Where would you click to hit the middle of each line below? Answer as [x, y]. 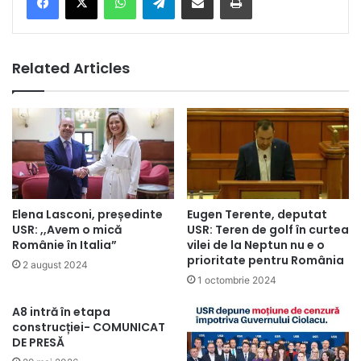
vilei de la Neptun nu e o [256, 245]
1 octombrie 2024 [237, 280]
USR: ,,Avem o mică [67, 230]
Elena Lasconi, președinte [87, 215]
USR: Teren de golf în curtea [268, 230]
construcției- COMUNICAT [89, 328]
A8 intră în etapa [61, 312]
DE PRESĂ [38, 343]
